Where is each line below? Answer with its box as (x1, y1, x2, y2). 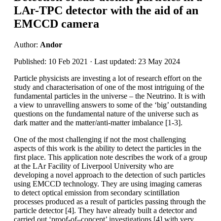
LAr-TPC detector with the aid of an (14, 3, 198, 17)
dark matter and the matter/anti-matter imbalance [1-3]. (14, 118, 183, 127)
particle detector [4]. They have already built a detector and (14, 206, 197, 215)
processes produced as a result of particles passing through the (14, 197, 206, 206)
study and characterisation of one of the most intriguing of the (14, 82, 204, 91)
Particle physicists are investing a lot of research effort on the (14, 74, 202, 82)
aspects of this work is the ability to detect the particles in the (14, 144, 201, 152)
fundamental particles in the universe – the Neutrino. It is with (14, 91, 205, 100)
